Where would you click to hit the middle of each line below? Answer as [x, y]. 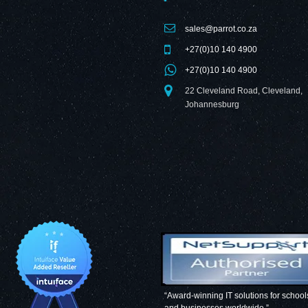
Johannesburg [212, 104]
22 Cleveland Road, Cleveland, [244, 90]
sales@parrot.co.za [221, 29]
